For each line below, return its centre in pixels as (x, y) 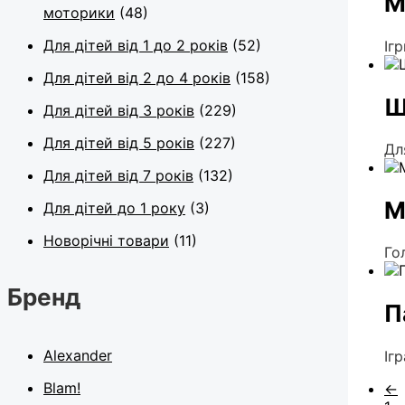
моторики (79, 12)
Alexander (78, 356)
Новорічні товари (106, 240)
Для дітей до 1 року (114, 207)
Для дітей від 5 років (119, 142)
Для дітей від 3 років (119, 110)
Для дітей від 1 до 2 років (136, 45)
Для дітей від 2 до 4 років (137, 77)
